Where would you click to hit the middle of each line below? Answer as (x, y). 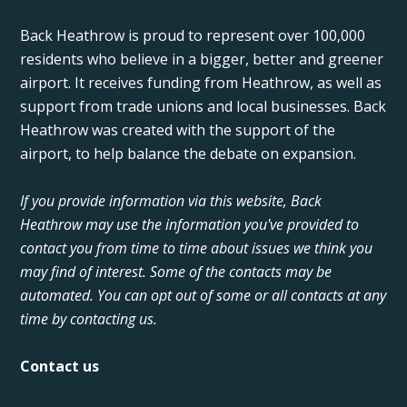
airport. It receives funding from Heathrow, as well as (201, 82)
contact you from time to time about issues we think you (197, 248)
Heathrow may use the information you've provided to (190, 224)
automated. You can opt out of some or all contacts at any (203, 295)
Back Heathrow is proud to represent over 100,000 (193, 35)
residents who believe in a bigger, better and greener (202, 59)
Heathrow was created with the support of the (178, 129)
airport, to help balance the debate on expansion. (189, 153)
